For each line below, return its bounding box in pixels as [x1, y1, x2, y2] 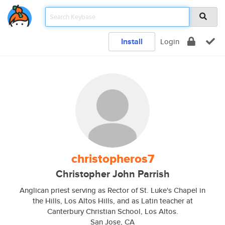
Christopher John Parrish [55, 167, 170, 181]
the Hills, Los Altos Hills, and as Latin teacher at [32, 195, 193, 206]
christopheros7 [71, 150, 154, 168]
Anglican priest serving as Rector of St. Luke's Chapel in [20, 185, 205, 195]
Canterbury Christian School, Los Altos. [47, 206, 178, 216]
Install [121, 36, 143, 47]
